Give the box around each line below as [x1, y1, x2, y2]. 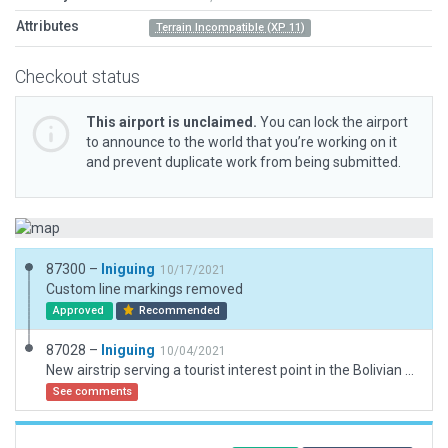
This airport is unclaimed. [86, 114, 257, 130]
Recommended [136, 304, 221, 317]
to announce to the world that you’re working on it [86, 134, 397, 150]
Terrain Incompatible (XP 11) [155, 21, 305, 34]
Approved [52, 304, 107, 317]
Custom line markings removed [46, 281, 243, 297]
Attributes [16, 18, 79, 34]
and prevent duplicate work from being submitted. [86, 154, 401, 170]
